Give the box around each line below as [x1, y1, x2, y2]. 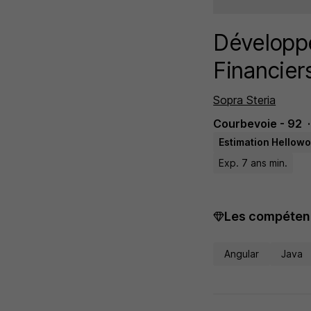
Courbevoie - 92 [213, 117, 303, 131]
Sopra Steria [213, 93, 276, 107]
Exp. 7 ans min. [219, 157, 288, 169]
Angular [224, 248, 260, 260]
